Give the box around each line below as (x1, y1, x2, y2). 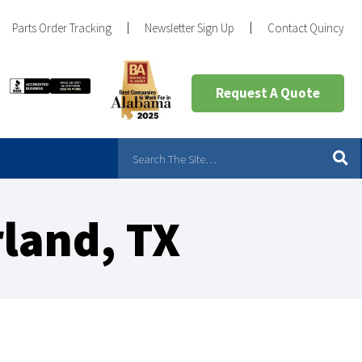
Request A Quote (216, 83, 320, 102)
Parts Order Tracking (12, 20, 112, 36)
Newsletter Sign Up (145, 20, 234, 36)
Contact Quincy (267, 20, 344, 36)
